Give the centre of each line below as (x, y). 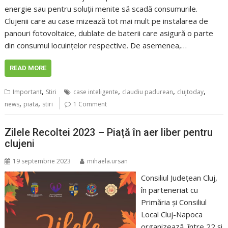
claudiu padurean (148, 92)
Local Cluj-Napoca (172, 214)
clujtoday (191, 92)
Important (27, 92)
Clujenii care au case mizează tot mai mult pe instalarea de (107, 21)
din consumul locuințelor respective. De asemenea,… (96, 46)
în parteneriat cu (169, 190)
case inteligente (96, 92)
